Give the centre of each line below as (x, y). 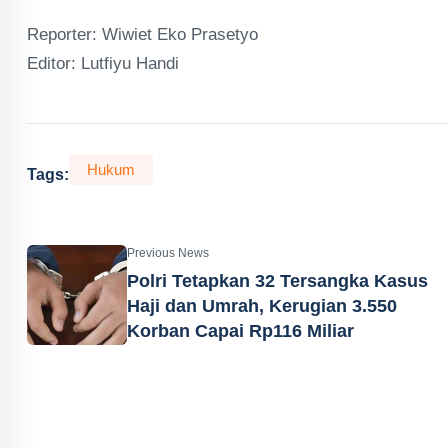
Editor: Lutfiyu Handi (103, 63)
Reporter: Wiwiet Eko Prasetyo (142, 34)
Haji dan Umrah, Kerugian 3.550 (262, 305)
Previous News (168, 252)
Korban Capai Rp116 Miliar (240, 330)
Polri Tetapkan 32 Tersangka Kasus (277, 280)
